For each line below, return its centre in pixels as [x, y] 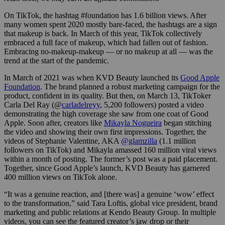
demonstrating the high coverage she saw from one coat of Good [106, 114]
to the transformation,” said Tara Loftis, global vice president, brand [111, 203]
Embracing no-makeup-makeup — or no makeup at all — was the [108, 52]
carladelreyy [81, 105]
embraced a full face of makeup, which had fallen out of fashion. [106, 43]
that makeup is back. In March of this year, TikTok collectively [103, 34]
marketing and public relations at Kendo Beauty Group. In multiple [110, 212]
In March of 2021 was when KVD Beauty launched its [92, 78]
